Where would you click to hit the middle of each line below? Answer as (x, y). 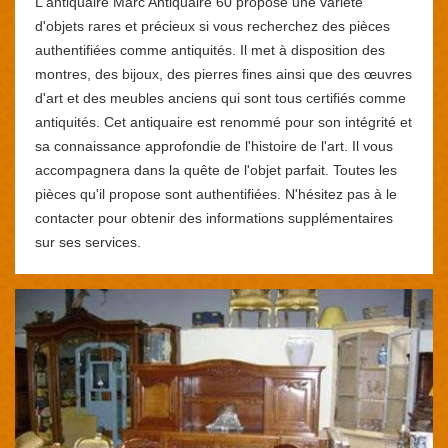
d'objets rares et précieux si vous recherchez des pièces (212, 25)
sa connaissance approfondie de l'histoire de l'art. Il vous (214, 145)
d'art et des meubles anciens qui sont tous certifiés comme (220, 97)
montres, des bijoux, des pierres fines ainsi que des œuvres (223, 73)
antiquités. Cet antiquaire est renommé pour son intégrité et (223, 121)
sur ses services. (88, 241)
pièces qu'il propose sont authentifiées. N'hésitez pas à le (216, 193)
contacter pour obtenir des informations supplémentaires (214, 217)
